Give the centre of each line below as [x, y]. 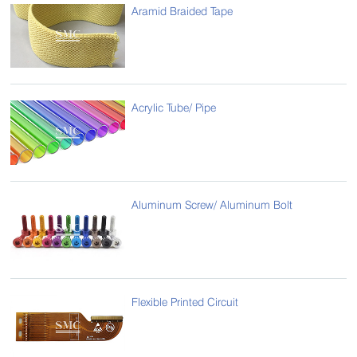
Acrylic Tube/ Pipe [174, 108]
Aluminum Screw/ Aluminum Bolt [212, 205]
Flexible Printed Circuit [185, 302]
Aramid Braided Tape [182, 10]
